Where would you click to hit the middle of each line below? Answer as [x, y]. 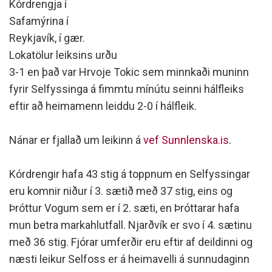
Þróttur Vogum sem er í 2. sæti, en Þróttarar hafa [124, 208]
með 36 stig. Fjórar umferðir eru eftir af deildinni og [131, 242]
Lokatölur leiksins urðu [63, 55]
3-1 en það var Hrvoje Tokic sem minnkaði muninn [129, 72]
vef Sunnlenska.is [186, 140]
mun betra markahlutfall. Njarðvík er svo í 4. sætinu [131, 225]
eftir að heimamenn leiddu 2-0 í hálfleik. [103, 106]
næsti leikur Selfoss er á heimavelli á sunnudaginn [129, 259]
